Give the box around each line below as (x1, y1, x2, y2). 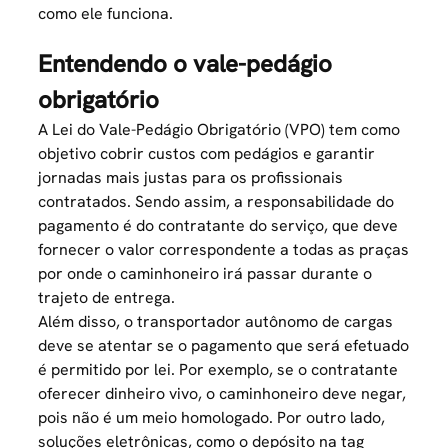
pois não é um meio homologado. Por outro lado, (38, 406, 386, 428)
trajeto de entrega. (38, 286, 176, 308)
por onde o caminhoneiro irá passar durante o (38, 262, 373, 284)
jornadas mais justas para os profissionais (38, 166, 344, 188)
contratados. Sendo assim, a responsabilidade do (38, 190, 395, 212)
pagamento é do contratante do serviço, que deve (38, 214, 399, 236)
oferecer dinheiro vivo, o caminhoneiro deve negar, (38, 382, 407, 404)
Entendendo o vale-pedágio (38, 47, 333, 79)
